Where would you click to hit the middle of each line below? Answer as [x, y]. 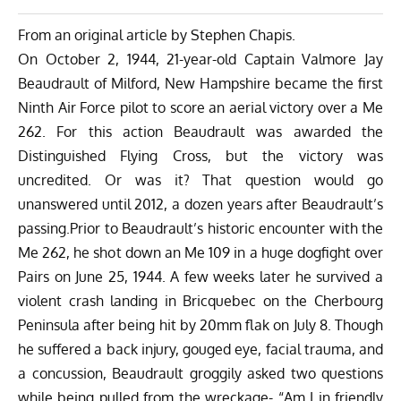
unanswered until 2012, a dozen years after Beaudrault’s [200, 205]
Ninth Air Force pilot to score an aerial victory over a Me [200, 108]
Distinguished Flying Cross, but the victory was [200, 156]
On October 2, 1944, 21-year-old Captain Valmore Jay [200, 60]
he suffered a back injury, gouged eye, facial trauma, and [200, 350]
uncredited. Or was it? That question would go [200, 180]
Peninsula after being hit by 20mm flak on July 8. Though [200, 325]
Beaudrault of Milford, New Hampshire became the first [200, 84]
